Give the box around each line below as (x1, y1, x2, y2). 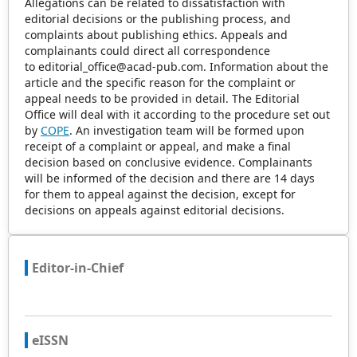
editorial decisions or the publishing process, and (25, 11, 291, 26)
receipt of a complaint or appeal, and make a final (25, 139, 291, 154)
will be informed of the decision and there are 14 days (25, 171, 315, 186)
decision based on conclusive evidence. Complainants (25, 155, 312, 170)
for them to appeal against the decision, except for (25, 186, 296, 202)
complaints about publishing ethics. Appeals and (25, 27, 288, 42)
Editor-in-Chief (32, 259, 124, 277)
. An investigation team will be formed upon (69, 123, 304, 138)
